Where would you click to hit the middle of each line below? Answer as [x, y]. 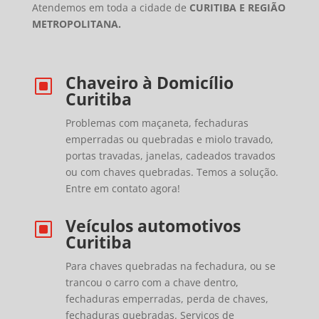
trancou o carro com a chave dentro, [152, 283]
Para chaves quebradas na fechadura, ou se [170, 266]
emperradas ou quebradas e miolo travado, [169, 140]
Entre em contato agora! [122, 189]
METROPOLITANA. [76, 24]
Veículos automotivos [153, 226]
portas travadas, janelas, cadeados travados [170, 156]
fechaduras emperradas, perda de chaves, [167, 299]
